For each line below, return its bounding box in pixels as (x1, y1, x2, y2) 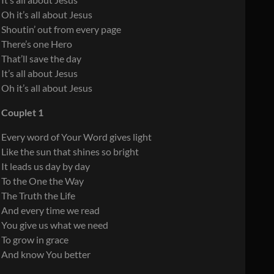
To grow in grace (1, 233, 68, 245)
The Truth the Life (1, 189, 75, 201)
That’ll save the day (1, 52, 81, 64)
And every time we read (1, 204, 100, 216)
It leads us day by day (1, 160, 90, 172)
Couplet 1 (1, 106, 43, 118)
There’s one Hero (1, 37, 72, 50)
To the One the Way (1, 174, 84, 187)
